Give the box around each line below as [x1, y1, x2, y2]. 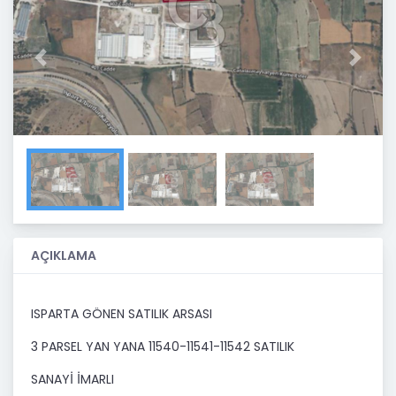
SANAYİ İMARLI [31, 370, 114, 389]
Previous [39, 56, 91, 74]
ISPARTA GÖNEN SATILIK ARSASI [31, 305, 212, 324]
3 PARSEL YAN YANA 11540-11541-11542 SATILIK [31, 338, 294, 356]
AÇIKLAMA [31, 247, 96, 265]
